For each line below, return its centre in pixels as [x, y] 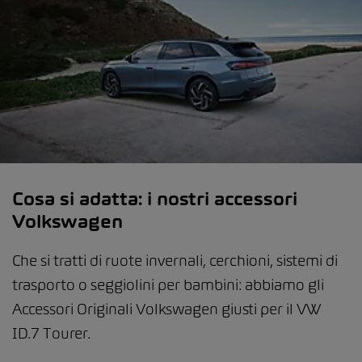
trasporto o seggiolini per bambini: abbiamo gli [168, 284]
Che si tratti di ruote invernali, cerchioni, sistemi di [175, 260]
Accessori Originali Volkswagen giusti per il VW [166, 309]
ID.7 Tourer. [51, 333]
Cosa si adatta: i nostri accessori [155, 198]
